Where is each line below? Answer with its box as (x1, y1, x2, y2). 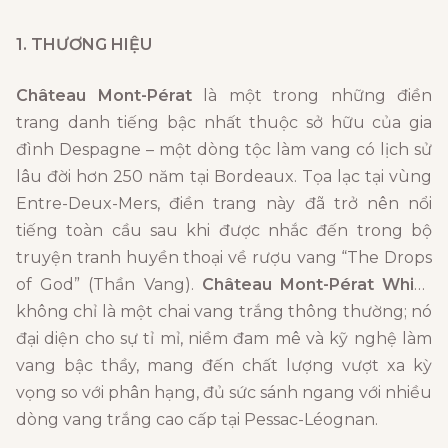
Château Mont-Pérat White (201, 275, 415, 295)
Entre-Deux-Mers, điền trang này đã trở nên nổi (16, 194, 432, 214)
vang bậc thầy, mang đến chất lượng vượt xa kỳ (16, 356, 432, 376)
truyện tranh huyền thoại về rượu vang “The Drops (16, 248, 432, 268)
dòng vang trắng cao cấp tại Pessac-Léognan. (16, 410, 378, 430)
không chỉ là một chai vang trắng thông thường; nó (16, 302, 432, 322)
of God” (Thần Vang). (16, 275, 202, 295)
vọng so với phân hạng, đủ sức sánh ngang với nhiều (16, 383, 432, 403)
